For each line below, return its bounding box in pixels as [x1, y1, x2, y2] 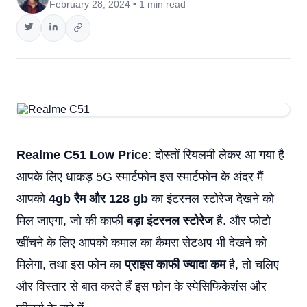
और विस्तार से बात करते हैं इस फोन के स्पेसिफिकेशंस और [16, 280, 267, 293]
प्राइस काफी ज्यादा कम [121, 258, 225, 271]
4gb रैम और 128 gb [49, 192, 148, 206]
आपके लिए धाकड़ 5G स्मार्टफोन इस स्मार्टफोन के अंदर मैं [16, 170, 263, 184]
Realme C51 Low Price [16, 148, 148, 162]
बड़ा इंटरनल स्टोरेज [127, 214, 213, 228]
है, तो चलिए [225, 258, 279, 271]
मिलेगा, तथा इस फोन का [16, 258, 121, 271]
